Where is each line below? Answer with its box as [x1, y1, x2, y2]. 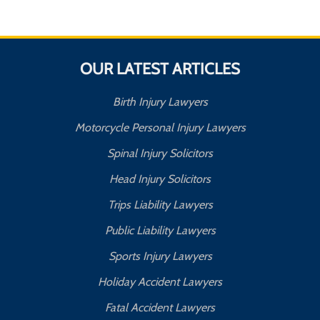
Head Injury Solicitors [109, 172, 211, 186]
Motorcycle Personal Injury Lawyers [74, 121, 246, 135]
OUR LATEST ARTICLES [80, 59, 240, 79]
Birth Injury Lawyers [112, 95, 208, 109]
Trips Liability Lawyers [107, 198, 213, 212]
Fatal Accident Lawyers [105, 301, 215, 315]
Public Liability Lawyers [104, 224, 216, 238]
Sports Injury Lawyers [108, 249, 212, 264]
